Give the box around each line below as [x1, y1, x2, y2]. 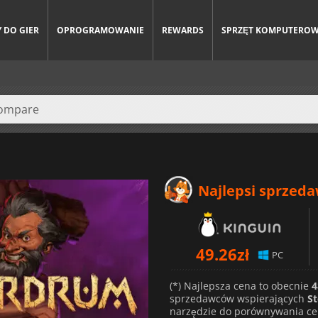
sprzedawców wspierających [170, 291, 307, 305]
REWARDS [162, 24, 204, 36]
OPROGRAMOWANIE [57, 24, 144, 36]
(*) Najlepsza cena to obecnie [170, 278, 312, 292]
